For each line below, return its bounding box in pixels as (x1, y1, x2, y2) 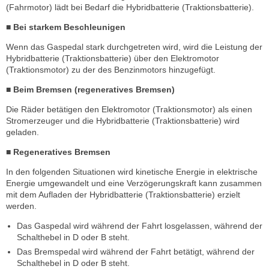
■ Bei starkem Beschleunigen (6, 22, 125, 32)
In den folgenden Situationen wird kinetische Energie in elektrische (6, 167, 258, 177)
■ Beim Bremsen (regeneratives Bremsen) (6, 85, 175, 95)
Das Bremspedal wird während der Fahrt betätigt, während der (17, 247, 255, 257)
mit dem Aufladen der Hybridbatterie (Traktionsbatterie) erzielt (6, 190, 240, 200)
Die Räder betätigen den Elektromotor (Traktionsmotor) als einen (6, 104, 252, 115)
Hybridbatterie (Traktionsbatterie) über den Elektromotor (6, 53, 219, 64)
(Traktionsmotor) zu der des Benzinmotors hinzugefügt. (6, 65, 216, 75)
